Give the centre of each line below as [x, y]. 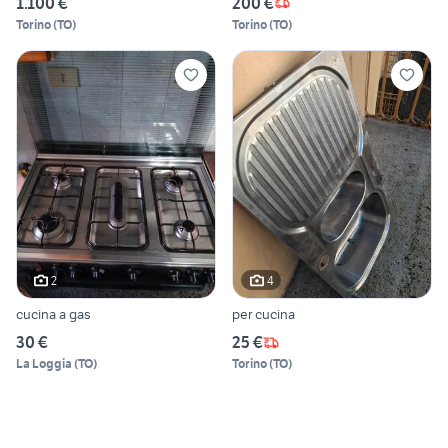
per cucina [263, 314]
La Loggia [44, 364]
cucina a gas [53, 314]
